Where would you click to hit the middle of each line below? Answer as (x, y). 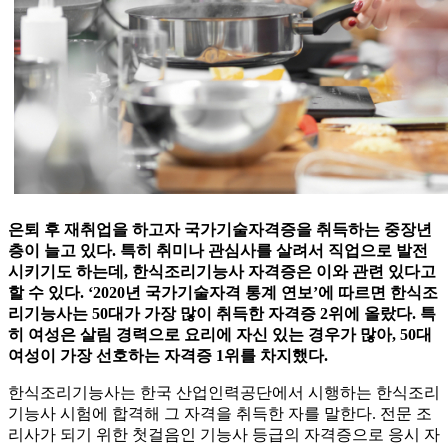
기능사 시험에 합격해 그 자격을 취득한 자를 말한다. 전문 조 (220, 414)
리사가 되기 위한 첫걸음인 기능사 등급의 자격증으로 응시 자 (224, 435)
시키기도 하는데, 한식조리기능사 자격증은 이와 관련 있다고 (222, 272)
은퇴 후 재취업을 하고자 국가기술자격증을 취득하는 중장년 (220, 230)
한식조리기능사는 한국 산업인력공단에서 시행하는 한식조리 (224, 393)
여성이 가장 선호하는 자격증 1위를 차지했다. (168, 356)
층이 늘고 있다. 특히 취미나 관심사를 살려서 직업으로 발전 (218, 251)
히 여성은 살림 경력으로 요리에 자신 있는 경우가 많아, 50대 (220, 335)
